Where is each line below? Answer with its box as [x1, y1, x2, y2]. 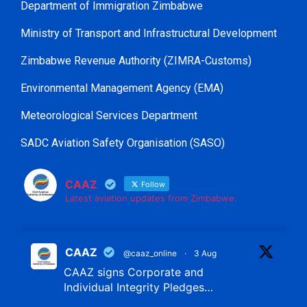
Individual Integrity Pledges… [64, 280, 213, 294]
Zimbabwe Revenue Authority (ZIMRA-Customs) [21, 53, 251, 67]
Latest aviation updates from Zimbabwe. [65, 192, 237, 204]
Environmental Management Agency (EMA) [21, 81, 223, 95]
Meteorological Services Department [21, 108, 197, 122]
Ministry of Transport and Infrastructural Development [21, 26, 277, 40]
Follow [139, 179, 165, 189]
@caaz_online [123, 247, 177, 258]
